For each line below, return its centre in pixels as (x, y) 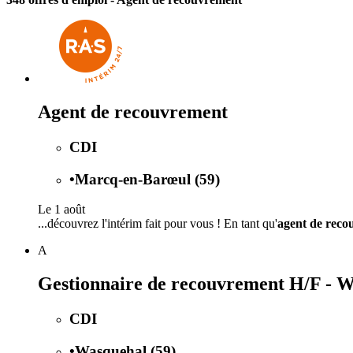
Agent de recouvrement (133, 111)
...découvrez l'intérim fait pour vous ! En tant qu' (158, 224)
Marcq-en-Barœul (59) (147, 179)
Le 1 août (61, 210)
